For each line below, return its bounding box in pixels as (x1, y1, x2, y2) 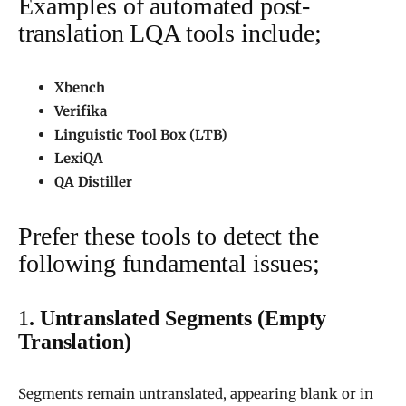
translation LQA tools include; (18, 19, 322, 48)
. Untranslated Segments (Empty (28, 306, 327, 331)
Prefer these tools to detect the (18, 222, 319, 251)
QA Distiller (54, 173, 132, 191)
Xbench (54, 79, 105, 97)
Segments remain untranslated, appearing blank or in (18, 385, 373, 403)
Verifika (54, 102, 107, 121)
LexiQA (54, 150, 103, 168)
